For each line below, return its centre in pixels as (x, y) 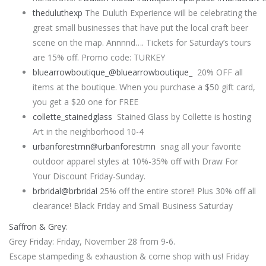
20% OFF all (220, 72)
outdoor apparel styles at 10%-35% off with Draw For (135, 161)
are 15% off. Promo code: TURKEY (99, 57)
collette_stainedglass (75, 116)
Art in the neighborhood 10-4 (88, 131)
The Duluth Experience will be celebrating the (171, 12)
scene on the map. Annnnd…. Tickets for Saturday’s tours (142, 42)
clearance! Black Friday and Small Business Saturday (133, 205)
